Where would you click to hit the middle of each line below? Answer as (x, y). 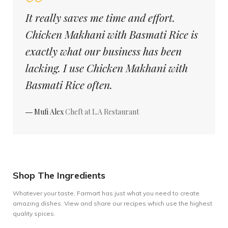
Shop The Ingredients (59, 175)
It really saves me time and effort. (100, 17)
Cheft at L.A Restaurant (102, 112)
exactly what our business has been (104, 51)
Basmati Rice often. (69, 84)
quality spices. (34, 213)
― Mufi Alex (45, 112)
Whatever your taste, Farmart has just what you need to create (106, 193)
